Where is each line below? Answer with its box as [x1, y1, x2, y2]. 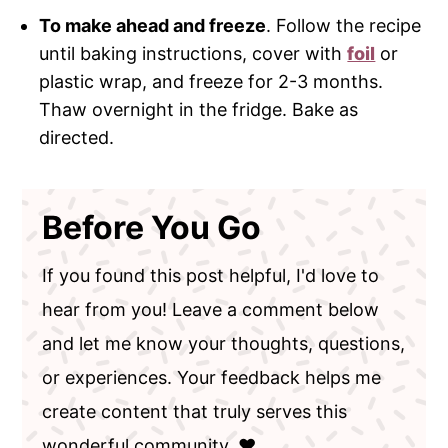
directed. [39, 127, 120, 149]
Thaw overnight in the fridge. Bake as [39, 99, 359, 121]
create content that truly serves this [42, 401, 348, 423]
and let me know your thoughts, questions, [42, 333, 406, 355]
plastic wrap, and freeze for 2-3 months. [39, 71, 384, 93]
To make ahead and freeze [39, 15, 267, 37]
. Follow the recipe [266, 15, 422, 37]
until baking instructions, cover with [39, 43, 348, 65]
